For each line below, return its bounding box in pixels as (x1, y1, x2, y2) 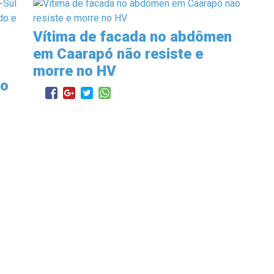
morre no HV (33, 62, 116, 80)
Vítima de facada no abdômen (33, 28, 232, 45)
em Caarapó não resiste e (33, 45, 203, 62)
